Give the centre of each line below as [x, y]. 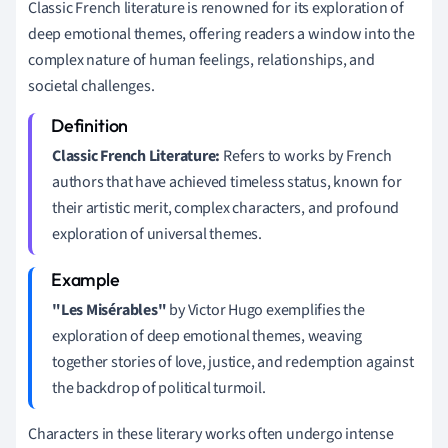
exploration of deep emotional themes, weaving [207, 335]
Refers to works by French [306, 155]
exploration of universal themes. [157, 233]
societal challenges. [91, 85]
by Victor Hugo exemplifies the [265, 309]
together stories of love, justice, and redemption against [233, 361]
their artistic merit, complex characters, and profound [226, 207]
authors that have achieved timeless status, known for [227, 181]
